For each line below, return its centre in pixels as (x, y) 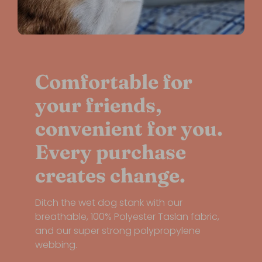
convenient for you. (129, 128)
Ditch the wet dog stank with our (109, 202)
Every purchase (111, 152)
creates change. (110, 175)
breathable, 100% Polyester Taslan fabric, (127, 216)
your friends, (98, 105)
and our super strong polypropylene (118, 230)
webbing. (56, 244)
